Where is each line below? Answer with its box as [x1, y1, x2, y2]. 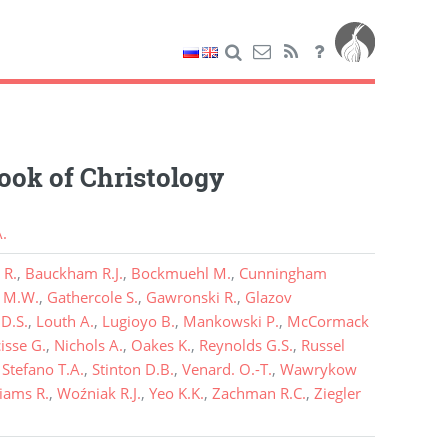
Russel [300, 335, 345, 356]
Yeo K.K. [148, 383, 204, 404]
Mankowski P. [182, 311, 279, 332]
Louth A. [35, 311, 94, 332]
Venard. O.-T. [181, 359, 272, 380]
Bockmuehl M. [130, 263, 231, 284]
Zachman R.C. [211, 383, 306, 404]
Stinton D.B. [91, 359, 174, 380]
